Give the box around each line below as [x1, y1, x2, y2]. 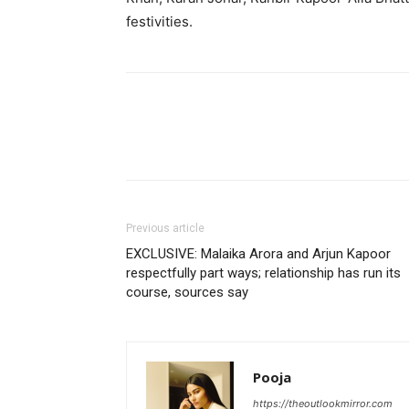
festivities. [126, 13, 193, 30]
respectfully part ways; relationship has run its [126, 265, 401, 281]
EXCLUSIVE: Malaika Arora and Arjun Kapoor [126, 246, 391, 262]
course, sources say [126, 284, 248, 300]
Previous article [126, 222, 204, 235]
